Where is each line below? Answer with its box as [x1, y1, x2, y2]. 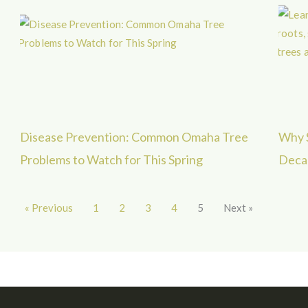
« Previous [25, 201, 73, 214]
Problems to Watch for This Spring [19, 151, 203, 167]
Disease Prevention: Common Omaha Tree [19, 129, 248, 144]
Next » [223, 201, 253, 214]
